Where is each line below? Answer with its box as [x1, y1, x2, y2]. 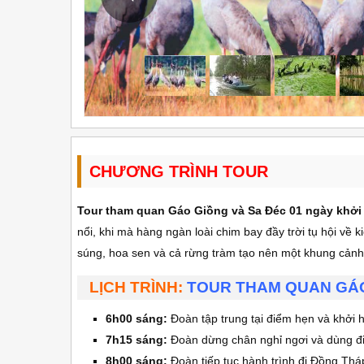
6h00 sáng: [106, 312, 171, 325]
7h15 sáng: [106, 333, 171, 346]
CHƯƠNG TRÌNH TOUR [89, 162, 268, 180]
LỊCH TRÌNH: [89, 279, 187, 296]
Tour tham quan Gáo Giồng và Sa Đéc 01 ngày [77, 204, 333, 217]
